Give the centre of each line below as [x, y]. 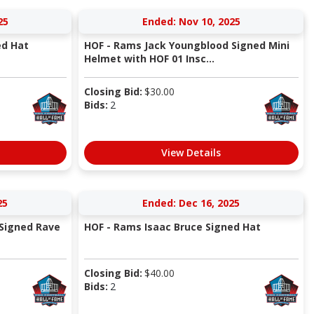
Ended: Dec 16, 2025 [191, 203]
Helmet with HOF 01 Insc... [149, 59]
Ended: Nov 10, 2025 [191, 22]
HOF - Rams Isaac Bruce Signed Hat [172, 227]
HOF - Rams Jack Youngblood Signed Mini [186, 46]
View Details [191, 153]
